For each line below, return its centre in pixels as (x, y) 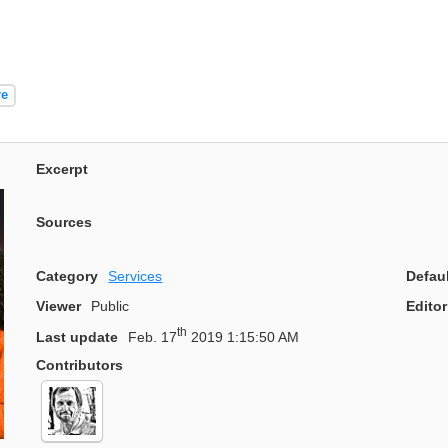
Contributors (79, 365)
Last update (77, 337)
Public (110, 306)
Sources (64, 222)
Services (135, 275)
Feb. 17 (153, 337)
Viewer (58, 306)
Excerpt (62, 168)
